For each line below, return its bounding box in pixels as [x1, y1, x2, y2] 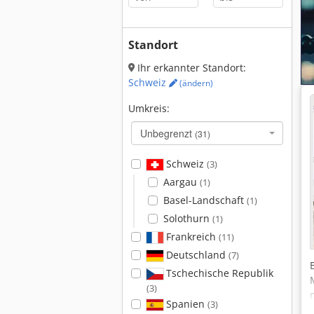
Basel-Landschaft [163, 193, 247, 207]
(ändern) [177, 77, 213, 89]
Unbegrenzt [140, 126, 195, 140]
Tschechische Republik [163, 266, 273, 280]
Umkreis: [128, 102, 170, 115]
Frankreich [163, 230, 219, 243]
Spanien [163, 297, 207, 310]
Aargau [163, 175, 200, 189]
